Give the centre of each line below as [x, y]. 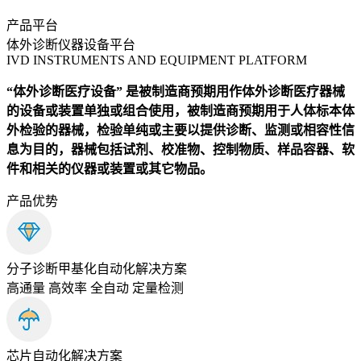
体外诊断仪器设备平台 [71, 45]
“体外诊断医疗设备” [64, 92]
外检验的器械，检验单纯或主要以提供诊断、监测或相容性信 [180, 131]
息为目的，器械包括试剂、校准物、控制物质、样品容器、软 [180, 150]
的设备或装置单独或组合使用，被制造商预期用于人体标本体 [180, 111]
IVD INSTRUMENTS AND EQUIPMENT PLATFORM [157, 60]
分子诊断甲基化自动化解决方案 [97, 269]
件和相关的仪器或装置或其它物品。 [110, 169]
